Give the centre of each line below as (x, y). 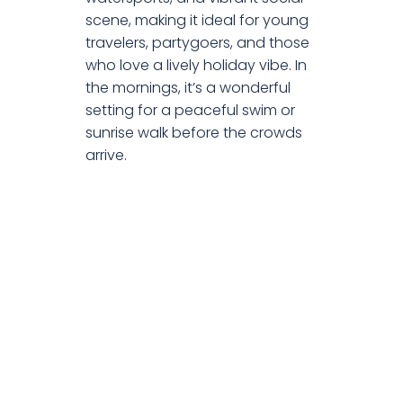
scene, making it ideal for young (197, 21)
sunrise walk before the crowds (194, 133)
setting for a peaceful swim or (190, 111)
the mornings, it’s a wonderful (188, 88)
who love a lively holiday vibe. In (196, 66)
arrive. (106, 156)
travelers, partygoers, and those (197, 43)
